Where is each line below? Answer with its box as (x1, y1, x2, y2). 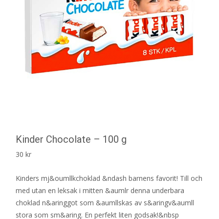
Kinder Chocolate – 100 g (16, 133, 127, 145)
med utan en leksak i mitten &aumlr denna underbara (16, 185, 184, 195)
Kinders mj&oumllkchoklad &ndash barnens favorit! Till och (16, 173, 202, 183)
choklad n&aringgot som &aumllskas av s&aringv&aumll (16, 197, 194, 207)
